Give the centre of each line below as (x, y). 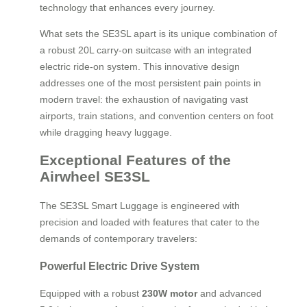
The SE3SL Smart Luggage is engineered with (140, 205)
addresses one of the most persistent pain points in (150, 83)
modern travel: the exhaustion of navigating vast (144, 99)
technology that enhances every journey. (127, 7)
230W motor (170, 294)
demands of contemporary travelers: (119, 238)
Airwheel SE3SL (95, 177)
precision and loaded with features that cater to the (150, 222)
